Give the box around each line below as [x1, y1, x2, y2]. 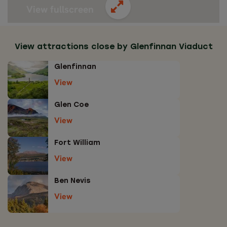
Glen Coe [54, 101, 89, 109]
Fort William [54, 139, 100, 147]
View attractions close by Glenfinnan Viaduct [14, 43, 213, 51]
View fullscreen [26, 3, 96, 16]
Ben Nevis [54, 177, 91, 185]
